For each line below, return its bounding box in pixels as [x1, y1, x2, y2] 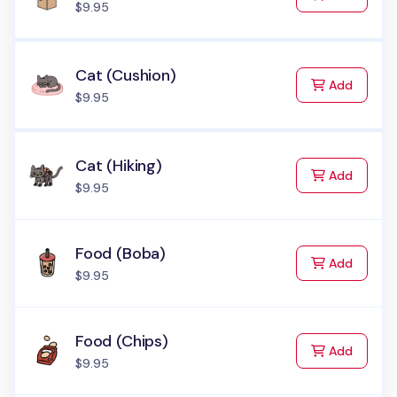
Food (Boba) [75, 243, 167, 264]
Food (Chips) [75, 331, 168, 352]
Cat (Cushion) [75, 65, 176, 86]
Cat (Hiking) [75, 155, 162, 176]
